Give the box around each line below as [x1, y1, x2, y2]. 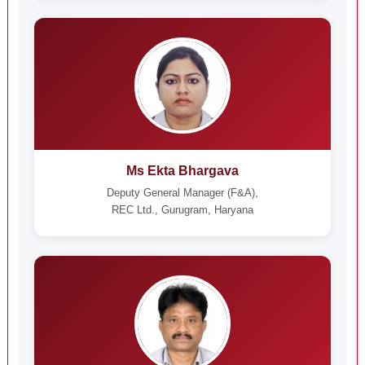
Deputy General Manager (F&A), [106, 187, 258, 199]
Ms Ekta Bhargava [125, 164, 239, 178]
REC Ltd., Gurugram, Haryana [111, 204, 253, 216]
